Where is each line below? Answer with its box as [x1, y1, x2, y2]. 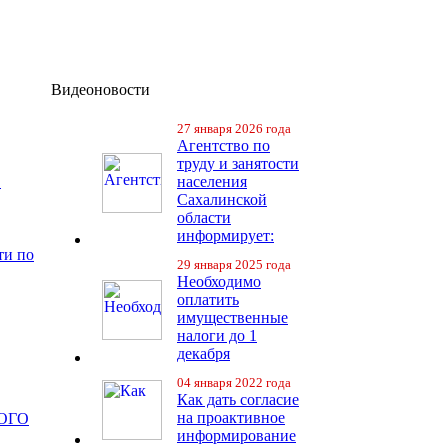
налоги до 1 [177, 327, 257, 344]
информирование [177, 427, 296, 444]
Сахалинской [177, 191, 267, 208]
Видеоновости [51, 81, 150, 98]
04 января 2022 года [177, 375, 291, 390]
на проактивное [177, 409, 285, 426]
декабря [177, 345, 230, 362]
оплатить [177, 291, 239, 308]
